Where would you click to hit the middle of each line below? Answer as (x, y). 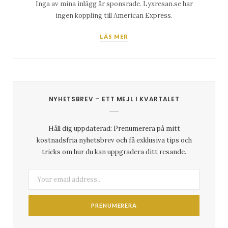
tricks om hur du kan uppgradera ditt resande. (114, 152)
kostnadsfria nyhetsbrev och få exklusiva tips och (114, 140)
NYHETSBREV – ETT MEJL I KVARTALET (114, 99)
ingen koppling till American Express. (114, 16)
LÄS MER (114, 37)
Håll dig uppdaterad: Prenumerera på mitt (114, 129)
